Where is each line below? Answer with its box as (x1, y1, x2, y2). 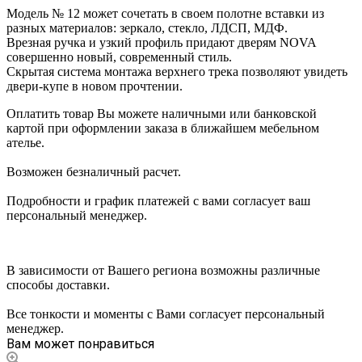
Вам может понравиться (6, 335, 154, 351)
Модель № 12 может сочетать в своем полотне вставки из (6, 6, 324, 20)
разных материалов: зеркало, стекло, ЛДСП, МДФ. (6, 20, 288, 35)
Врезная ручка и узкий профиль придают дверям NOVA (6, 35, 316, 49)
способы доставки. (6, 277, 110, 292)
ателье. (6, 135, 44, 149)
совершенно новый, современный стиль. (6, 49, 232, 64)
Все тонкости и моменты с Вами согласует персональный (6, 306, 325, 321)
